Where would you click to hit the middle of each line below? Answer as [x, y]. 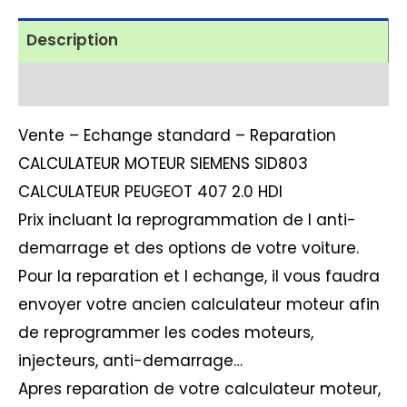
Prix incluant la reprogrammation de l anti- [187, 219]
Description [72, 40]
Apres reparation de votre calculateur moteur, [199, 388]
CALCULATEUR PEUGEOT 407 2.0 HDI [150, 191]
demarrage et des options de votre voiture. [189, 248]
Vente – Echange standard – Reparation [177, 135]
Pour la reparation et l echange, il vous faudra [199, 276]
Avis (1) [55, 84]
